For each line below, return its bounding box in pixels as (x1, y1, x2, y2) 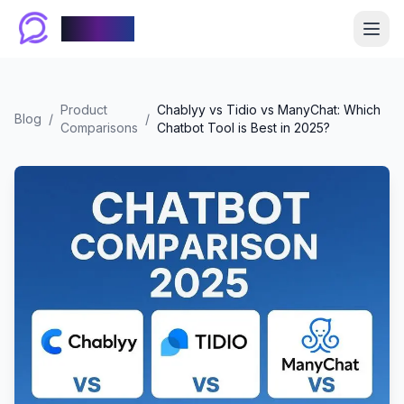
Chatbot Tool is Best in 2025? (157, 120, 330, 135)
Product (60, 102, 107, 117)
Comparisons (60, 120, 138, 135)
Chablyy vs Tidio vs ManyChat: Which (157, 102, 381, 117)
